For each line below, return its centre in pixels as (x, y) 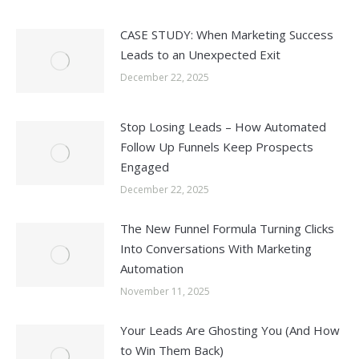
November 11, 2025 (165, 291)
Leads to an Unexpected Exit (200, 54)
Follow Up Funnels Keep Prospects (217, 146)
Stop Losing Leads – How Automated (223, 126)
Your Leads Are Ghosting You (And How (230, 330)
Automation (152, 268)
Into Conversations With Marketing (216, 248)
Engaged (145, 166)
